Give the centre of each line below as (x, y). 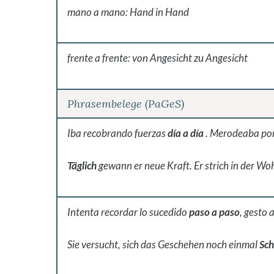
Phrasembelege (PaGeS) (126, 103)
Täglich (82, 166)
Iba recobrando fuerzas (117, 133)
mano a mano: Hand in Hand (128, 12)
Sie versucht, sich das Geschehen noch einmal (163, 245)
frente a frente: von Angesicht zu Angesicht (157, 58)
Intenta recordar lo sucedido (128, 212)
